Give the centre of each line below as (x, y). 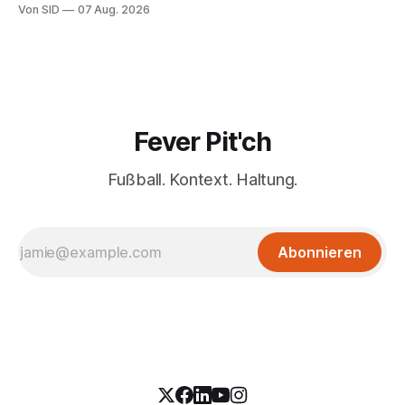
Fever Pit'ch (202, 142)
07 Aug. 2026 (113, 10)
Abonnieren (320, 253)
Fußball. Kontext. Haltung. (202, 180)
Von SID (39, 10)
